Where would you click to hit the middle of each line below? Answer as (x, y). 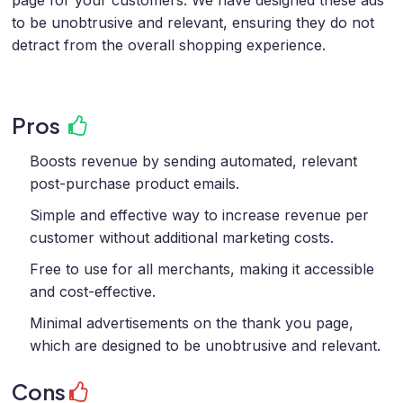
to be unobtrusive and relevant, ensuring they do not (193, 23)
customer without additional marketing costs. (182, 238)
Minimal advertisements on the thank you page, (192, 323)
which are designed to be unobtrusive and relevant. (205, 346)
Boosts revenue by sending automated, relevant (193, 161)
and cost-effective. (93, 292)
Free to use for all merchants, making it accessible (202, 269)
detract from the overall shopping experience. (169, 45)
